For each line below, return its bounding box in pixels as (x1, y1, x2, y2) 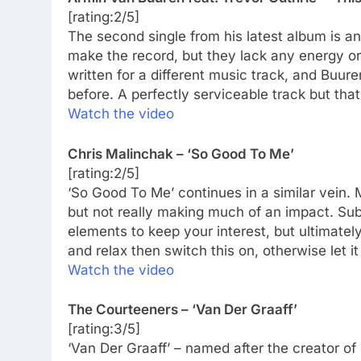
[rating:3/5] (68, 321, 140, 338)
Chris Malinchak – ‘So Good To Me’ (68, 145, 294, 162)
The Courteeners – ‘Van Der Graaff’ (68, 301, 297, 318)
